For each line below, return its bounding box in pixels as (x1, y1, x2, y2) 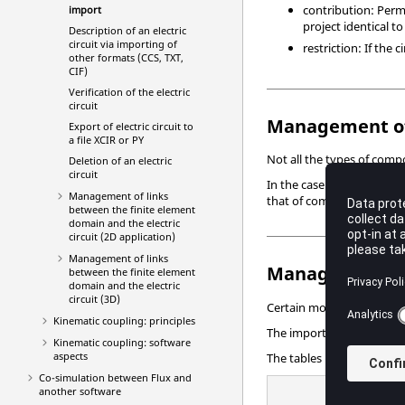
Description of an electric (68, 24, 186, 37)
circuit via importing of (68, 37, 177, 51)
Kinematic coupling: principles (53, 314, 195, 327)
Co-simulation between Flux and (38, 371, 192, 384)
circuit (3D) (68, 292, 120, 306)
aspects (53, 349, 88, 363)
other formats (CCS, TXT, (68, 51, 184, 64)
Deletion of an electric (68, 154, 172, 167)
